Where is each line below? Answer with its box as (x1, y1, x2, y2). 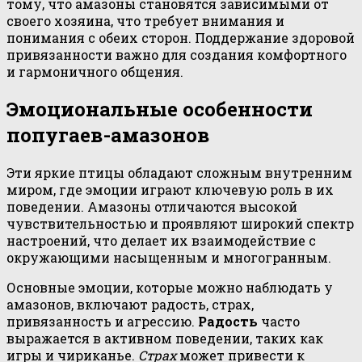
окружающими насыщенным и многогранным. (6, 248, 331, 266)
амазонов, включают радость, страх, (6, 295, 254, 313)
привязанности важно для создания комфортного (6, 45, 347, 63)
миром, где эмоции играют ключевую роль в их (6, 180, 334, 198)
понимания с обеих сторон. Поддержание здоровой (6, 28, 355, 46)
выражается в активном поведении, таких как (6, 329, 323, 347)
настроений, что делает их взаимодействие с (6, 231, 316, 249)
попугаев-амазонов (6, 121, 209, 148)
